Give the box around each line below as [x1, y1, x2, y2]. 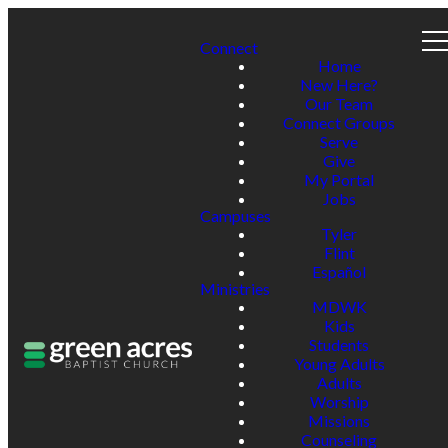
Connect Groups [283, 113, 395, 132]
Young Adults [293, 354, 385, 373]
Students [309, 335, 369, 354]
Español [312, 262, 366, 281]
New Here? [300, 75, 378, 94]
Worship [309, 392, 369, 411]
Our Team [305, 94, 373, 113]
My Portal [304, 170, 374, 189]
